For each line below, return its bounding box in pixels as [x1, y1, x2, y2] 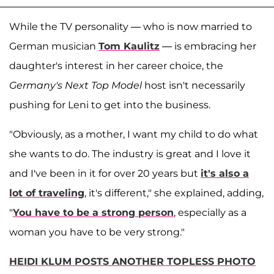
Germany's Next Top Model [9, 79, 144, 91]
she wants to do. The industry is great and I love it [9, 147, 251, 160]
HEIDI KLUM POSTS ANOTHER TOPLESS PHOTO [9, 255, 256, 267]
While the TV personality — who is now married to [9, 20, 252, 32]
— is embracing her [160, 40, 256, 52]
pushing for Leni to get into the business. [9, 98, 210, 111]
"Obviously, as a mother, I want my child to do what [9, 128, 258, 140]
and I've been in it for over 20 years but [9, 167, 201, 179]
